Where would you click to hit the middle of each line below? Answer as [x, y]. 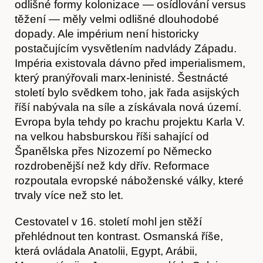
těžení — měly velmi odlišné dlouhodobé [117, 19]
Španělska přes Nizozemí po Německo [113, 151]
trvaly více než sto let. [69, 195]
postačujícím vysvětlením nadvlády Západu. [126, 48]
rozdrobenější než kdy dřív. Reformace [112, 166]
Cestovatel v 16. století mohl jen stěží [108, 221]
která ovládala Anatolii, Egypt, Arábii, [106, 251]
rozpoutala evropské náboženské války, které [129, 180]
